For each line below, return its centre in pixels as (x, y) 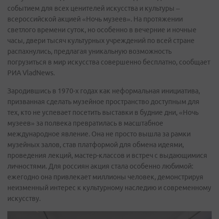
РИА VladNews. (31, 73)
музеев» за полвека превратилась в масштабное (85, 123)
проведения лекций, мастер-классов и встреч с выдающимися (107, 155)
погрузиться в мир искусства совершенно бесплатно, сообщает (109, 62)
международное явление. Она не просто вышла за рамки (99, 134)
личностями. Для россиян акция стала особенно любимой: (100, 166)
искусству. (24, 198)
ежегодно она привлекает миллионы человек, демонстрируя (105, 177)
